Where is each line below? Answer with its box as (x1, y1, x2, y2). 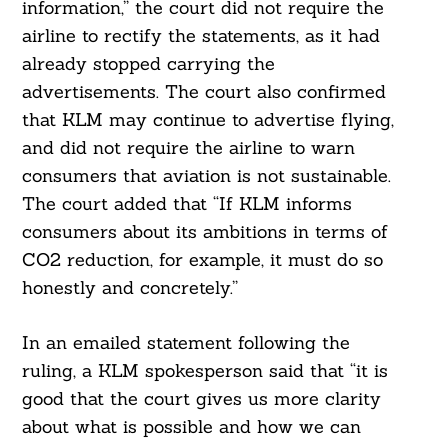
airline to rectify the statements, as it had (21, 24, 380, 48)
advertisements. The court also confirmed (21, 80, 386, 104)
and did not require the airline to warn (21, 136, 355, 160)
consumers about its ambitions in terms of (21, 220, 388, 244)
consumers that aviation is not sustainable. (21, 164, 391, 188)
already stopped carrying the (21, 52, 275, 76)
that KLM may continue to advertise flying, (21, 108, 394, 132)
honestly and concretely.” (21, 276, 238, 300)
